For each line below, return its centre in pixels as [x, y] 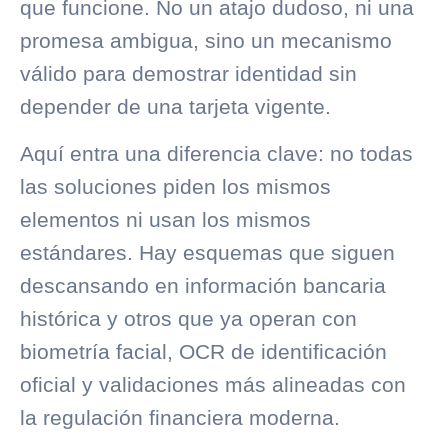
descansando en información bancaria [203, 286]
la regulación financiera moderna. [180, 418]
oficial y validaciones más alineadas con [213, 385]
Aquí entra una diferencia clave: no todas [216, 154]
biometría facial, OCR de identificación [203, 352]
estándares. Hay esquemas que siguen [207, 253]
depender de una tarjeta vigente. [175, 106]
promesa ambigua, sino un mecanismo [206, 40]
